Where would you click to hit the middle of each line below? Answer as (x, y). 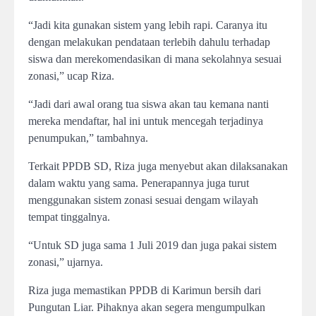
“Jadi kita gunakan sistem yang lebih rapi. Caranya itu (148, 25)
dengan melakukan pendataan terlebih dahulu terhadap (149, 42)
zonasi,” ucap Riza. (71, 76)
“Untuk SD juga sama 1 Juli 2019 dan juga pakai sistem (152, 245)
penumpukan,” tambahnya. (88, 138)
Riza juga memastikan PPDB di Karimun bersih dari (145, 290)
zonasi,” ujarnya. (66, 262)
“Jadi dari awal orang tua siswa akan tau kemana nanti (148, 104)
